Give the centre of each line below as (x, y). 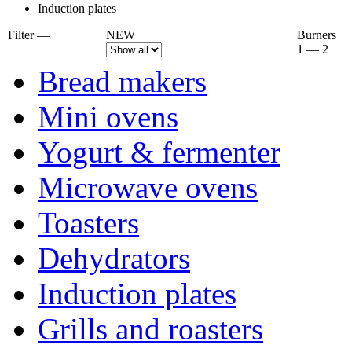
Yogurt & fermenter (159, 152)
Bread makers (122, 81)
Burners (317, 35)
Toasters (88, 222)
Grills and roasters (150, 328)
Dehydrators (114, 258)
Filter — (29, 35)
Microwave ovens (148, 187)
